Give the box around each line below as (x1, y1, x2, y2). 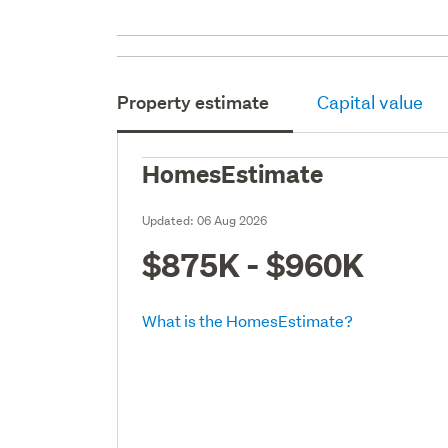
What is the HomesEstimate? (142, 309, 354, 331)
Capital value (317, 90, 424, 114)
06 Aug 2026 (197, 211, 268, 229)
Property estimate (117, 90, 270, 114)
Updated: (142, 211, 198, 229)
